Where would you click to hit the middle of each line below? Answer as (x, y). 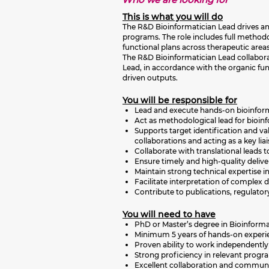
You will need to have (169, 214)
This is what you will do (173, 17)
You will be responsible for (180, 100)
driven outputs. (150, 78)
